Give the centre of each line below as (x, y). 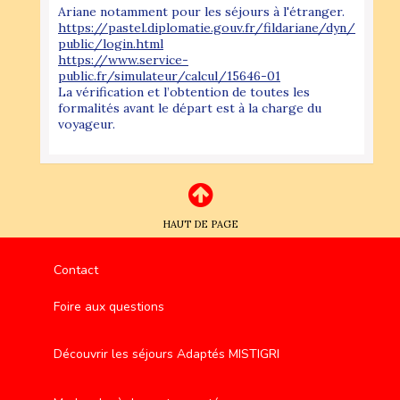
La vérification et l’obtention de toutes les (184, 92)
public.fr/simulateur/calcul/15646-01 (169, 75)
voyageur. (87, 124)
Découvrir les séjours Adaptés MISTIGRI (167, 354)
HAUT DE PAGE (200, 224)
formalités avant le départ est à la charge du (190, 108)
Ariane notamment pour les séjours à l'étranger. (201, 11)
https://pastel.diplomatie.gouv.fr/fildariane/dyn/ (207, 27)
